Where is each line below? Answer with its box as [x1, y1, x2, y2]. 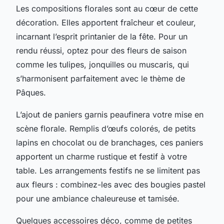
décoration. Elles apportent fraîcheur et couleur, [16, 17, 196, 27]
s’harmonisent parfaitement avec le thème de [16, 73, 185, 83]
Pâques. [16, 87, 46, 97]
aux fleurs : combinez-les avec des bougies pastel [16, 179, 205, 189]
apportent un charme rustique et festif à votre [16, 151, 187, 161]
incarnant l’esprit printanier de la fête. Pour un [16, 31, 187, 41]
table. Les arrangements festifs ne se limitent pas [16, 165, 200, 175]
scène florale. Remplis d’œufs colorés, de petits [16, 123, 195, 133]
